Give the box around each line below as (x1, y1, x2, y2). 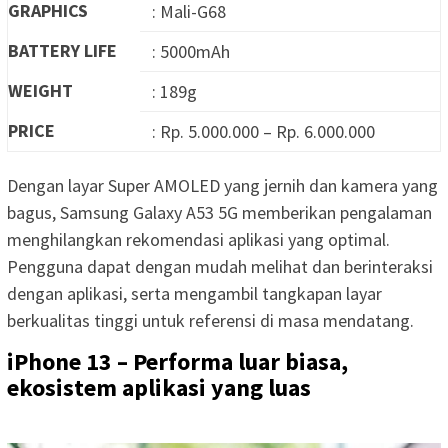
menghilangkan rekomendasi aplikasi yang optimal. (7, 227, 390, 251)
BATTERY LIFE (8, 38, 117, 62)
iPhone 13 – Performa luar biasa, (7, 345, 348, 377)
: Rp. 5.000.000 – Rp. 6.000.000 (152, 119, 375, 143)
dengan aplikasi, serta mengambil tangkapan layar (7, 281, 382, 305)
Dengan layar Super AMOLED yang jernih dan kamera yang (7, 173, 438, 197)
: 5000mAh (152, 39, 230, 63)
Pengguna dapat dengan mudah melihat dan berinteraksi (7, 254, 433, 278)
